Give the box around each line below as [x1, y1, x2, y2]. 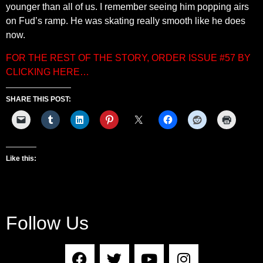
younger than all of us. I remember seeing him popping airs [6, 2, 249, 12]
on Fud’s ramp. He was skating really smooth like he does [6, 16, 245, 26]
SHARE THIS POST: [6, 95, 71, 104]
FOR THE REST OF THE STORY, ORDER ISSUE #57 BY [6, 52, 251, 63]
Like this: [6, 154, 36, 163]
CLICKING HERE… [6, 66, 89, 77]
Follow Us [6, 213, 89, 234]
